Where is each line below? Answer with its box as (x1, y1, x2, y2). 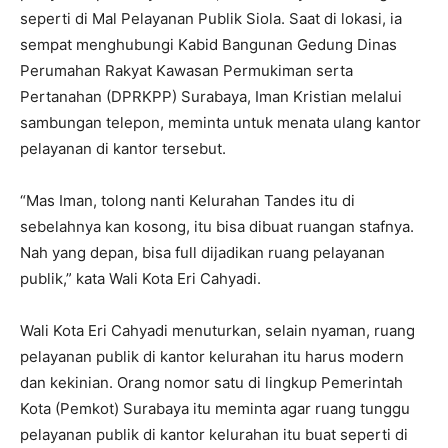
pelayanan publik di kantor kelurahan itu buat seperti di (20, 425, 408, 444)
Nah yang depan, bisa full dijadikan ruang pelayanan (20, 243, 385, 262)
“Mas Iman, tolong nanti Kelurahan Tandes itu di (20, 191, 355, 210)
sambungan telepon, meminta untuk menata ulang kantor (20, 113, 421, 132)
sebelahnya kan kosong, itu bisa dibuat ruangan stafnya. (20, 217, 414, 236)
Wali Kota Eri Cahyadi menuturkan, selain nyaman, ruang (20, 321, 415, 340)
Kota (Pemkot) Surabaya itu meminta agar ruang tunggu (20, 399, 410, 418)
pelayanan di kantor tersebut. (20, 139, 226, 158)
